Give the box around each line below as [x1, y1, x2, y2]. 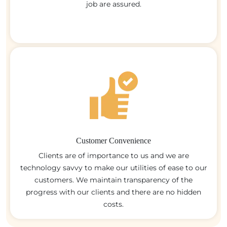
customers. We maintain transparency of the [34, 175, 193, 184]
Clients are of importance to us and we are [38, 150, 189, 160]
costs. [103, 199, 124, 209]
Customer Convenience [76, 136, 151, 145]
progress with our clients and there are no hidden [26, 187, 201, 197]
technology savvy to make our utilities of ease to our [20, 163, 207, 172]
